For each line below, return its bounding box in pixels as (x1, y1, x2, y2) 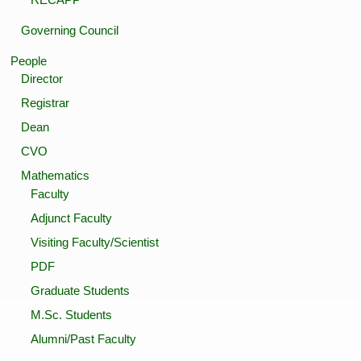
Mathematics (20, 168, 89, 183)
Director (20, 72, 63, 86)
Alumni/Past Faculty (30, 331, 136, 346)
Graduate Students (30, 283, 130, 297)
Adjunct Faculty (30, 210, 112, 225)
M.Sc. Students (30, 307, 112, 322)
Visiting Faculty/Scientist (30, 234, 159, 249)
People (10, 53, 48, 68)
